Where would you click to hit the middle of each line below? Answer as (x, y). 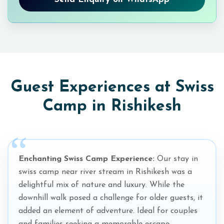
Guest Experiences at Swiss (112, 87)
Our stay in (176, 159)
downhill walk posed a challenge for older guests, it (111, 198)
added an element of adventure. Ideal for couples (108, 211)
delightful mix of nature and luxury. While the (101, 185)
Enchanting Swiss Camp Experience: (86, 159)
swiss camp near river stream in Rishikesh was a (105, 172)
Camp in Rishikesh (112, 106)
